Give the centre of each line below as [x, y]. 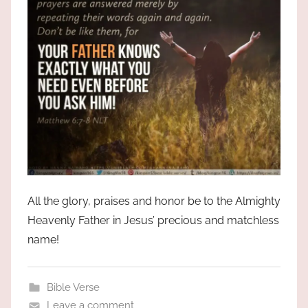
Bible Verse [73, 288]
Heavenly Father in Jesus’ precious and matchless [153, 221]
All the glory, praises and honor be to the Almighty [154, 201]
